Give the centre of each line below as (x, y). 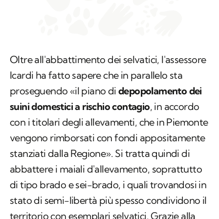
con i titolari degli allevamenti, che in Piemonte (109, 122)
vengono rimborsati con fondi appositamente (108, 138)
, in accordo (175, 107)
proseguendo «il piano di (64, 91)
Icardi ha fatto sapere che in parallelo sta (96, 75)
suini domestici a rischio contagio (80, 107)
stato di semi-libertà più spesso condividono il (108, 200)
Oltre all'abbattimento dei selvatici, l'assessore (108, 60)
